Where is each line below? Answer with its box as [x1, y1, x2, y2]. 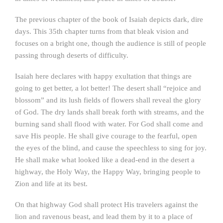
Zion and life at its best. [15, 180, 88, 188]
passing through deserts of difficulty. [15, 51, 128, 59]
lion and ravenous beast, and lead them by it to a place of [15, 213, 193, 221]
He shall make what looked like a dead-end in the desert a [15, 156, 195, 164]
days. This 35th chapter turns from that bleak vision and [15, 27, 189, 35]
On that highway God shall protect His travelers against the [15, 201, 198, 209]
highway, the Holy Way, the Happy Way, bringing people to [15, 168, 201, 176]
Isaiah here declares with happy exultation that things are [15, 72, 192, 80]
